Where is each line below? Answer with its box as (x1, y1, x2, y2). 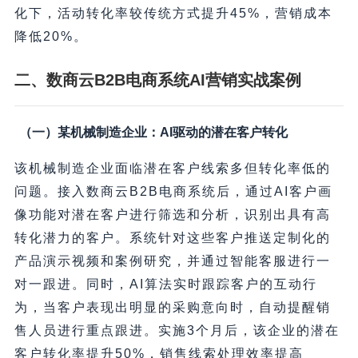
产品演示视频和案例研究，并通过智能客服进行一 (14, 254, 331, 268)
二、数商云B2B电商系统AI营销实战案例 (14, 71, 301, 89)
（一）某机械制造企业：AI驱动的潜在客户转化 (18, 125, 288, 140)
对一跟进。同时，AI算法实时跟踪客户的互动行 (14, 277, 317, 292)
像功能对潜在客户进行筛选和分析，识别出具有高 (14, 208, 331, 222)
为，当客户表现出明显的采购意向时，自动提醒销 (14, 300, 331, 315)
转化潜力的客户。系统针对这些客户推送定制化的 (14, 231, 331, 245)
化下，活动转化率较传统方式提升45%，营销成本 (14, 6, 332, 21)
